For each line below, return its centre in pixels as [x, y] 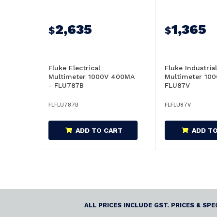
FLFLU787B [63, 105]
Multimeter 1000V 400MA [92, 77]
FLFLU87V [178, 105]
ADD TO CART [99, 130]
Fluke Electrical [74, 68]
